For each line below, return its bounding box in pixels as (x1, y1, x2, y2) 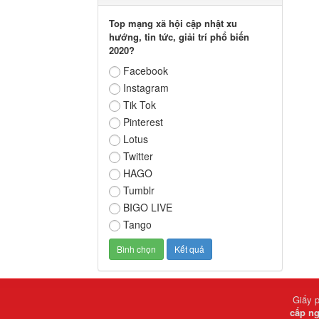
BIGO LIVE (123, 200, 172, 215)
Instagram (123, 80, 169, 95)
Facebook (123, 63, 168, 78)
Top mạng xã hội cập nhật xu (109, 16, 237, 31)
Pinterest (123, 115, 163, 130)
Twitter (123, 149, 153, 164)
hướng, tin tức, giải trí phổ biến (109, 30, 249, 44)
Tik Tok (123, 98, 156, 113)
